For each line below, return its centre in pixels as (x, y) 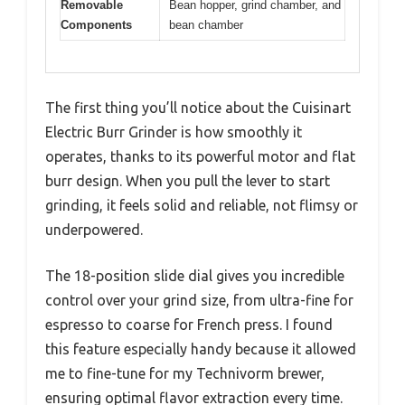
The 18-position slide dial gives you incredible (195, 275)
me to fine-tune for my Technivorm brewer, (185, 373)
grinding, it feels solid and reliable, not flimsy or (202, 205)
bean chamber (206, 25)
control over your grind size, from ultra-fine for (199, 300)
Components (96, 25)
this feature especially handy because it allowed (201, 348)
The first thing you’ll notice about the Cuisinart (198, 107)
